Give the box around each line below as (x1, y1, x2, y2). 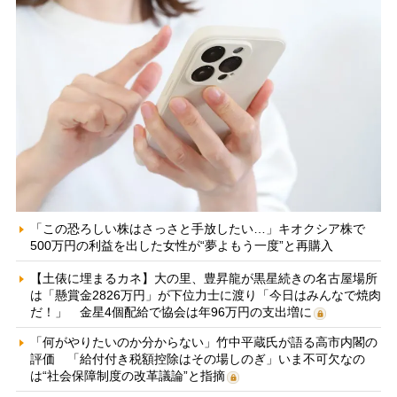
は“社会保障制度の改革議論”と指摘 (29, 368, 225, 383)
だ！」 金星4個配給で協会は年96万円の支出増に (29, 304, 312, 319)
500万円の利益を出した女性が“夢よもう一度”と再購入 (29, 237, 333, 253)
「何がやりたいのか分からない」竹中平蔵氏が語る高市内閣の (29, 334, 378, 349)
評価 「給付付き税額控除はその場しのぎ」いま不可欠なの (29, 351, 365, 366)
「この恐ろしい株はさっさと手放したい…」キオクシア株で (29, 221, 365, 236)
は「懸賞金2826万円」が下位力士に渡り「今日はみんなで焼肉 (29, 287, 381, 302)
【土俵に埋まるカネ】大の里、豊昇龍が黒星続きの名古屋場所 (29, 270, 378, 285)
